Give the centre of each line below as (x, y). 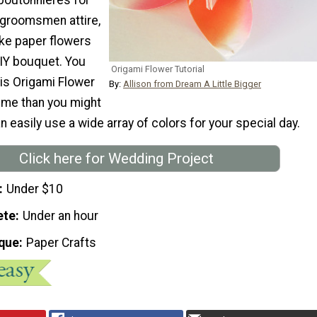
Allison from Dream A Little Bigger (192, 83)
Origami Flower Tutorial (158, 69)
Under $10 (35, 189)
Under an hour (61, 216)
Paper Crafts (62, 243)
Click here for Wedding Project (116, 158)
